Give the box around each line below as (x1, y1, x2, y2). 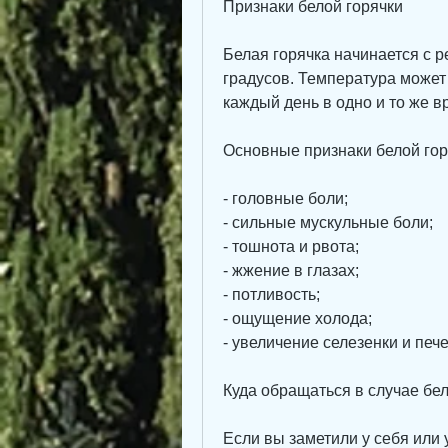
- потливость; (223, 285, 320, 303)
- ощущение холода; (223, 309, 372, 327)
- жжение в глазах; (223, 261, 359, 279)
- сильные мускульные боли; (223, 213, 433, 231)
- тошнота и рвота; (223, 237, 359, 255)
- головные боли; (223, 189, 348, 207)
